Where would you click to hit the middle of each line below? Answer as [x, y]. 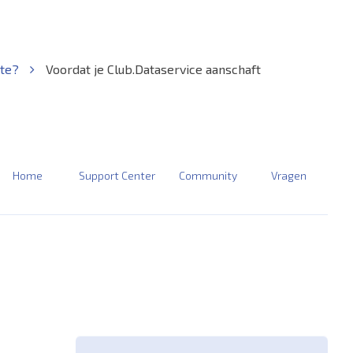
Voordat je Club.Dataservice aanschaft [151, 69]
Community [208, 175]
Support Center [117, 175]
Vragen [288, 175]
